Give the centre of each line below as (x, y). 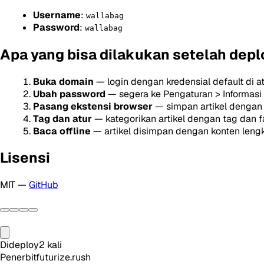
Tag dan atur (62, 118)
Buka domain (63, 81)
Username (57, 15)
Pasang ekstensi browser (93, 106)
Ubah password (69, 94)
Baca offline (62, 131)
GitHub (44, 185)
